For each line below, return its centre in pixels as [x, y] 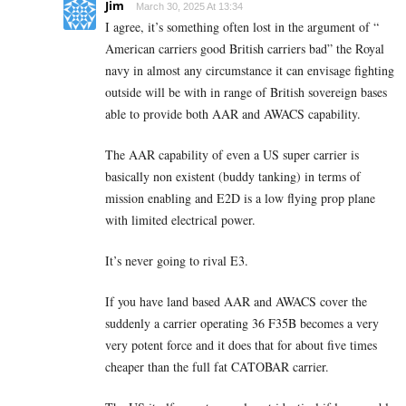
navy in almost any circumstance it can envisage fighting [250, 70]
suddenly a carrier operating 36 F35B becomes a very [242, 323]
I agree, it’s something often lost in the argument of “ [242, 26]
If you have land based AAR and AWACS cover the [236, 301]
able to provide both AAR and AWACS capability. [233, 113]
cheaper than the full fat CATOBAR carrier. [217, 366]
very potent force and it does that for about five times [241, 344]
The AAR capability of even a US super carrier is [232, 154]
